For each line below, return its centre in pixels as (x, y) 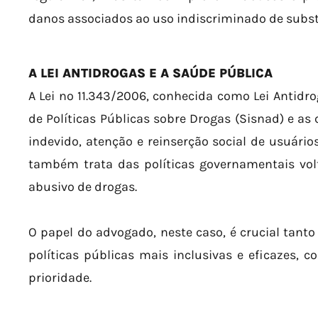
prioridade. (60, 277)
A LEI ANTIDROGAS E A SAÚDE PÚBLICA (150, 73)
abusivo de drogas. (83, 187)
